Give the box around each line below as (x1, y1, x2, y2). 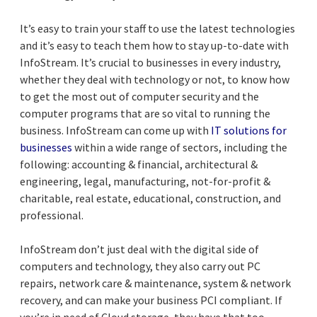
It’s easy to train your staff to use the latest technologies (20, 21, 295, 35)
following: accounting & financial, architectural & (20, 156, 258, 171)
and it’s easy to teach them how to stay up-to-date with (20, 38, 289, 52)
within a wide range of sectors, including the (72, 139, 287, 154)
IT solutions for (211, 122, 287, 137)
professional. (20, 207, 83, 222)
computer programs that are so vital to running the (20, 105, 270, 120)
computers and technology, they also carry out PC (20, 258, 260, 273)
